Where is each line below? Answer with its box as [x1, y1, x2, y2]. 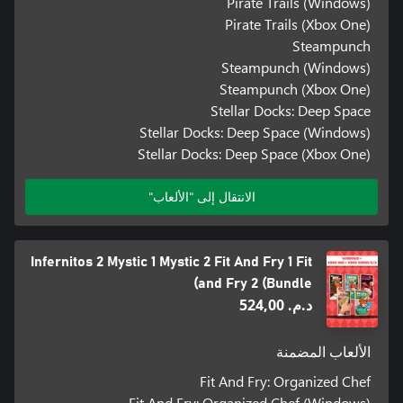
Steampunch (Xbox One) [219, 78, 372, 98]
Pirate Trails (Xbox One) [225, 13, 372, 33]
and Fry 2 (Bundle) [198, 275, 313, 291]
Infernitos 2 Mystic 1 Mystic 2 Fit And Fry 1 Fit [31, 254, 313, 269]
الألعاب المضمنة [276, 345, 372, 360]
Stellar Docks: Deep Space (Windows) [139, 121, 372, 141]
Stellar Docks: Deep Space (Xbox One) [138, 143, 372, 163]
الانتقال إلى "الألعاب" [148, 187, 255, 205]
